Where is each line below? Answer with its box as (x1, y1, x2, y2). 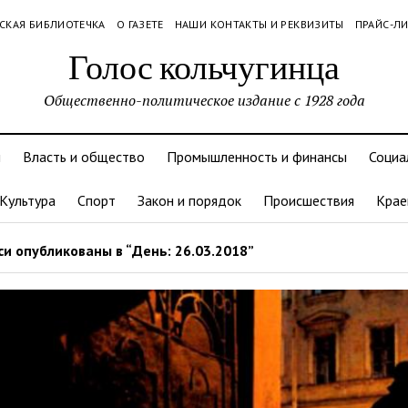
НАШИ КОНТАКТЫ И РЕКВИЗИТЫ (174, 17, 344, 31)
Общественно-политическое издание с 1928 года (43, 90, 365, 110)
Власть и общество (23, 148, 145, 166)
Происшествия (263, 191, 354, 209)
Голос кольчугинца (68, 43, 340, 89)
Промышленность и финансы (167, 148, 347, 166)
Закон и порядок (138, 191, 241, 209)
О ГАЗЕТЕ (116, 17, 164, 31)
